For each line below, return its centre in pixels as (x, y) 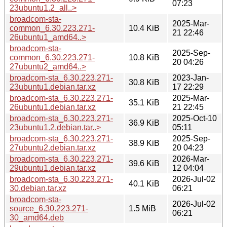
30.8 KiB (144, 82)
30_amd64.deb (37, 217)
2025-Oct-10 (195, 118)
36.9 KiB (144, 123)
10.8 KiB (144, 57)
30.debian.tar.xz (38, 188)
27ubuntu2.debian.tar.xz (53, 147)
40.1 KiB (144, 183)
